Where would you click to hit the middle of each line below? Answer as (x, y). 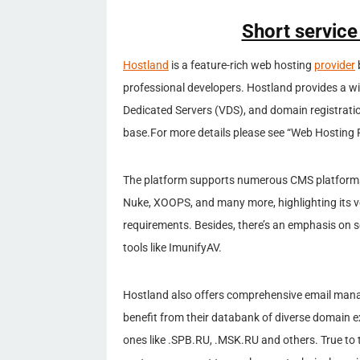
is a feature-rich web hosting (241, 65)
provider (335, 65)
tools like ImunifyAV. (172, 247)
